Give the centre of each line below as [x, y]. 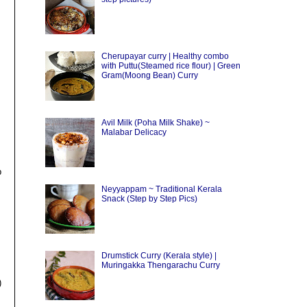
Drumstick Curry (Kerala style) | [159, 255]
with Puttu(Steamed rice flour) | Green [171, 66]
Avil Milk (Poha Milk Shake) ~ [155, 122]
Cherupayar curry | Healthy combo [165, 57]
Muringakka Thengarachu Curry [160, 265]
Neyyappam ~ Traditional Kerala [161, 189]
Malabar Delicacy [134, 132]
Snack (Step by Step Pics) [149, 198]
